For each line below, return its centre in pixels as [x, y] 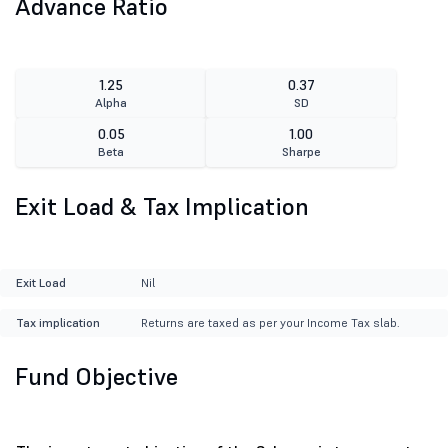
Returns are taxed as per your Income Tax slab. [270, 323]
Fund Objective [96, 377]
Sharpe [301, 152]
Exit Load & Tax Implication [162, 207]
